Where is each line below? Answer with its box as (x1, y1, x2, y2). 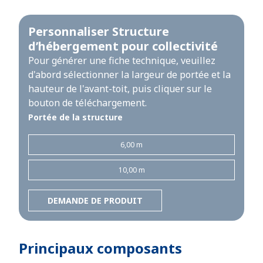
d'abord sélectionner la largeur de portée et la (28, 68, 231, 81)
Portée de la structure (28, 112, 123, 123)
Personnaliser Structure (28, 23, 169, 39)
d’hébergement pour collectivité (28, 38, 218, 54)
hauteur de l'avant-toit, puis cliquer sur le (28, 82, 212, 95)
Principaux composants (19, 238, 182, 258)
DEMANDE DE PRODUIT (48, 195, 143, 206)
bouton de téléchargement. (28, 96, 147, 109)
